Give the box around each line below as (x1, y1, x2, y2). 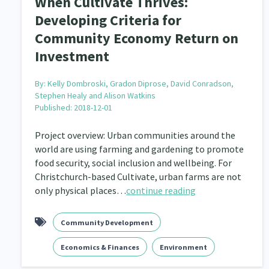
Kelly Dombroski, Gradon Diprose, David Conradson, (47, 77, 234, 89)
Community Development (61, 217, 154, 227)
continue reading (126, 184, 196, 196)
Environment (160, 242, 208, 252)
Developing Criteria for (35, 10, 182, 29)
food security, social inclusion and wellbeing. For (35, 156, 232, 169)
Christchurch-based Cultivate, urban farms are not (35, 170, 242, 183)
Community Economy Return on (35, 28, 239, 47)
